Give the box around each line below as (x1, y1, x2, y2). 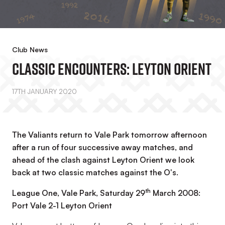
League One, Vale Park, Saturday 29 (12, 188, 145, 198)
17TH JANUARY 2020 (12, 87, 77, 95)
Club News (12, 45, 48, 54)
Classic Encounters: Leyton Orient (12, 59, 211, 78)
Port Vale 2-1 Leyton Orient (12, 200, 112, 210)
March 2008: (151, 188, 200, 198)
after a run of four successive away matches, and (12, 142, 193, 152)
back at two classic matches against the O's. (12, 167, 178, 177)
